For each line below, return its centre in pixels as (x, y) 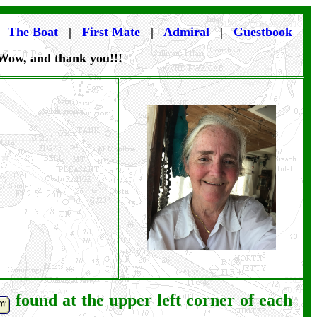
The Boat (33, 32)
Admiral (186, 32)
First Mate (113, 32)
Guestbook (263, 32)
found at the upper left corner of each (151, 300)
